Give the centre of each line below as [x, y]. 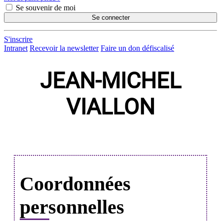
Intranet [16, 48]
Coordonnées [75, 184]
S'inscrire [18, 39]
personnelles [72, 207]
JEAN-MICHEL [110, 81]
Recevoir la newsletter [64, 48]
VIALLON [110, 107]
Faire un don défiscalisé [137, 48]
